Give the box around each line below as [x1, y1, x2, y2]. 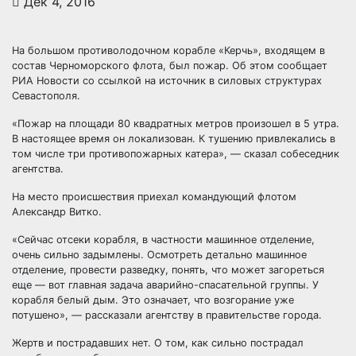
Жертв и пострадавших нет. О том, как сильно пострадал [12, 337, 304, 349]
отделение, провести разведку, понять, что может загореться [12, 264, 324, 276]
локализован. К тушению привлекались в [128, 133, 335, 145]
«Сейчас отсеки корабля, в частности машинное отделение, [12, 234, 315, 246]
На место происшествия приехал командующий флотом [12, 191, 296, 203]
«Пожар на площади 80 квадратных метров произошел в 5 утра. [12, 118, 339, 130]
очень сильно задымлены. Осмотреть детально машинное [12, 249, 307, 261]
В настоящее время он [12, 133, 128, 145]
